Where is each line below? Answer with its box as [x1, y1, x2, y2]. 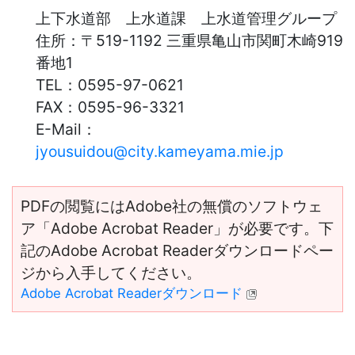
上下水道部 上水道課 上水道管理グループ [36, 8, 337, 28]
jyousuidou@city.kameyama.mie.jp [36, 141, 284, 161]
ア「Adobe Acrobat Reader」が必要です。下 [21, 218, 334, 238]
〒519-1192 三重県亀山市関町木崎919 [81, 30, 343, 50]
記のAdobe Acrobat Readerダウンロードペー [21, 240, 334, 260]
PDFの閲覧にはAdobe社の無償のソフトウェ [21, 196, 323, 216]
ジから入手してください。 [21, 262, 201, 282]
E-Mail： [36, 119, 97, 139]
